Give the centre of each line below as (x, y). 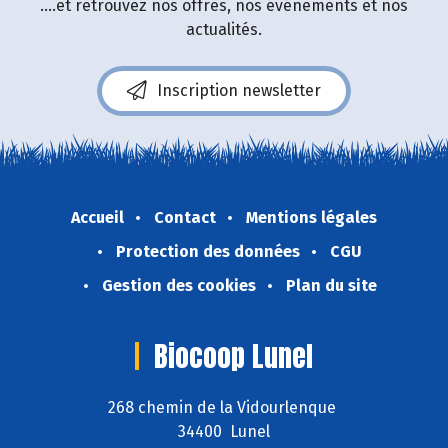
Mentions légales (311, 217)
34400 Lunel (224, 431)
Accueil (97, 217)
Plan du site (331, 285)
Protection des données (208, 251)
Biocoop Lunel (233, 355)
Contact (185, 217)
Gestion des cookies (178, 285)
